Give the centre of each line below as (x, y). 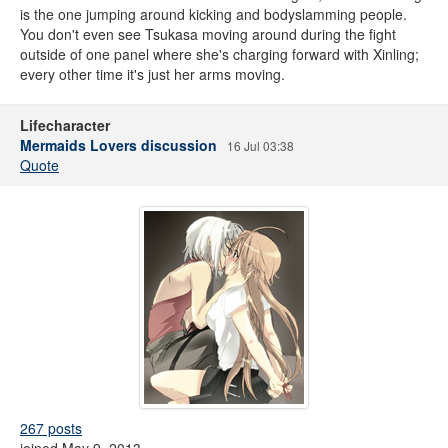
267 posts (51, 428)
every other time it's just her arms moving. (152, 74)
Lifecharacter (65, 125)
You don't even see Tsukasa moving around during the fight (208, 34)
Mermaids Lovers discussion (118, 145)
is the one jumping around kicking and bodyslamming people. (213, 14)
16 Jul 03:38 (260, 145)
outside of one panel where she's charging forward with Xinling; (219, 54)
